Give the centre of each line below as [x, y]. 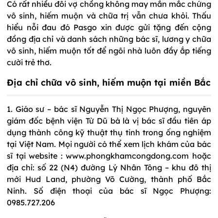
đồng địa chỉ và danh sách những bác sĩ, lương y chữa [109, 39]
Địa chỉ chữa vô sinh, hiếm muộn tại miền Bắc [109, 82]
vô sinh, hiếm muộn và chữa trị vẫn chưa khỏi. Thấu [109, 15]
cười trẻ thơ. [29, 62]
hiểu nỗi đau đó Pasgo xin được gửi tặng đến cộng [109, 27]
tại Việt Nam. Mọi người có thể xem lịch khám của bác [109, 144]
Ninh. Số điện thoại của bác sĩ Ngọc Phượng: [109, 191]
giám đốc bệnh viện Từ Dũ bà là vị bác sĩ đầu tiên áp [109, 120]
